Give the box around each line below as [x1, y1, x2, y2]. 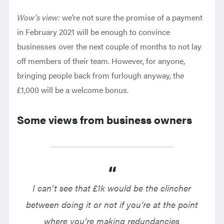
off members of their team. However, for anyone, [17, 55, 185, 66]
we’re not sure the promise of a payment [62, 11, 203, 23]
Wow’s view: [17, 11, 62, 23]
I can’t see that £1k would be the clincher [32, 181, 191, 194]
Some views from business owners [17, 111, 192, 127]
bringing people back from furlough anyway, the [17, 69, 184, 81]
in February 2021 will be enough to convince [17, 26, 170, 37]
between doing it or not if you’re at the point [25, 198, 198, 210]
